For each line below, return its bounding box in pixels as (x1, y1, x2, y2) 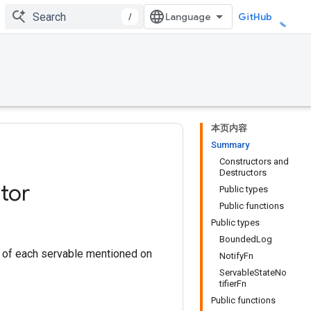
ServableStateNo (219, 267, 287, 278)
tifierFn (219, 278, 246, 289)
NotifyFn (219, 251, 253, 261)
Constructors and (219, 156, 289, 167)
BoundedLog (219, 234, 272, 244)
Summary (211, 140, 249, 150)
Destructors (219, 167, 267, 178)
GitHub (238, 10, 272, 23)
